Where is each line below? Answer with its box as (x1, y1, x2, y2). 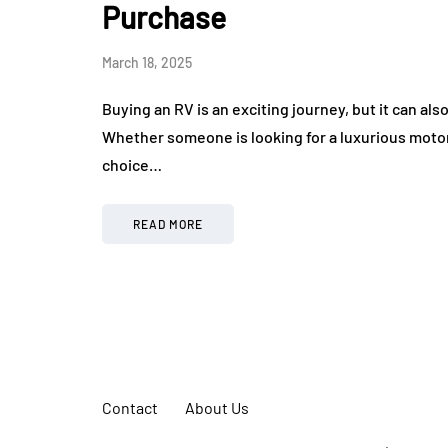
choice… (102, 155, 162, 175)
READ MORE (133, 217, 203, 232)
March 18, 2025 (102, 54, 192, 72)
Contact (102, 398, 158, 418)
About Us (185, 398, 249, 418)
